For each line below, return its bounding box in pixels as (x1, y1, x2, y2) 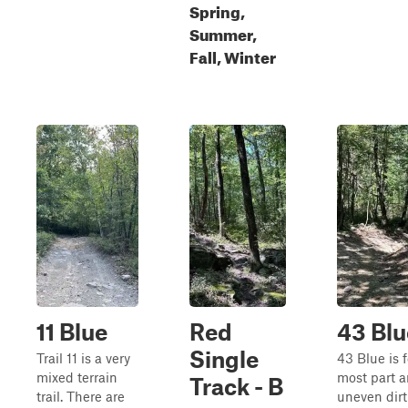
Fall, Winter (189, 43, 276, 67)
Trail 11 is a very (36, 350, 130, 366)
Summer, (189, 20, 257, 45)
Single (189, 345, 259, 372)
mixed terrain (36, 369, 117, 385)
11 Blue (36, 318, 107, 345)
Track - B (189, 372, 283, 400)
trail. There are (36, 388, 125, 404)
